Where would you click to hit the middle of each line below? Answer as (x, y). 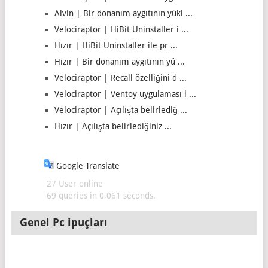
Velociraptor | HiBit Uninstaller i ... (121, 29)
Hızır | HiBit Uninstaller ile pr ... (116, 45)
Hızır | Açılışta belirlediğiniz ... (113, 126)
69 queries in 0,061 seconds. (100, 196)
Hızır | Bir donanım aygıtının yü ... (119, 62)
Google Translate (86, 166)
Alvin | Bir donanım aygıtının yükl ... (123, 13)
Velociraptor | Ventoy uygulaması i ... (125, 94)
